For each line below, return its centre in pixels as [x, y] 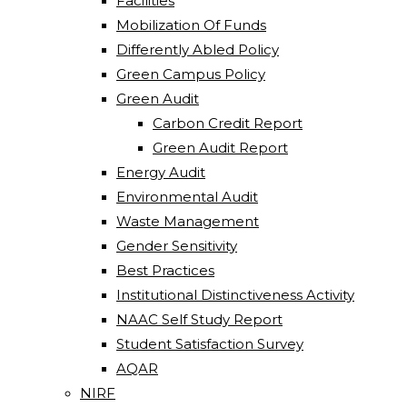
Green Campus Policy [191, 74]
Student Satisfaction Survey [210, 344]
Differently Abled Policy [198, 50]
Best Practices [165, 270]
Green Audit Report [220, 148]
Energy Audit [161, 172]
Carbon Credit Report [228, 123]
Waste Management [188, 221]
